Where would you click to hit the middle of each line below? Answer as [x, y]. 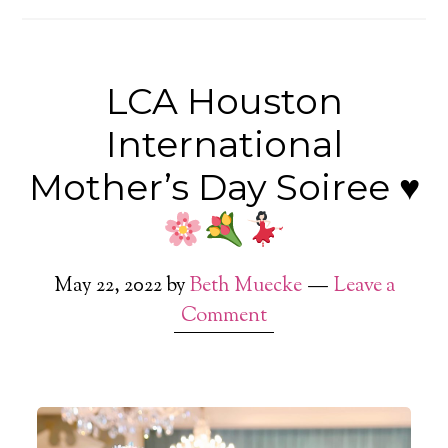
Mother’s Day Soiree [213, 187]
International [224, 144]
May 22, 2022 [107, 286]
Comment [224, 316]
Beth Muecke [245, 286]
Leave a [364, 286]
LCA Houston [224, 101]
